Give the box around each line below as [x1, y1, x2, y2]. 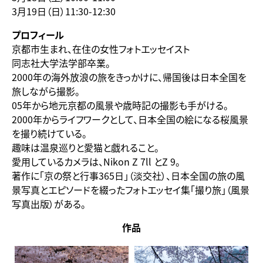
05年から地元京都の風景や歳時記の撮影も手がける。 [12, 98, 228, 113]
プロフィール [12, 28, 64, 42]
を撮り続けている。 [12, 126, 87, 141]
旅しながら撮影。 [12, 84, 80, 99]
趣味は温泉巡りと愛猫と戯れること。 [12, 140, 159, 155]
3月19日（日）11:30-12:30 [12, 4, 116, 19]
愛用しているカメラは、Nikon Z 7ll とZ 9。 [12, 154, 180, 169]
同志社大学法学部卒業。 [12, 56, 110, 70]
